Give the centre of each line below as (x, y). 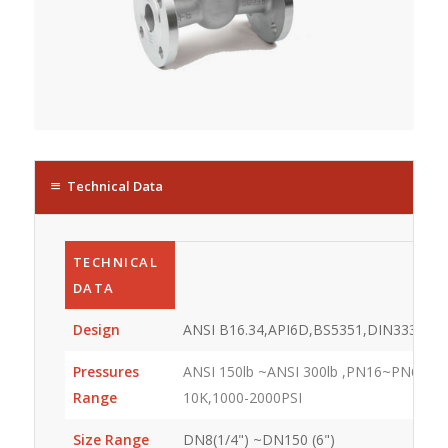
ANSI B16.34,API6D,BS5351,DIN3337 (303, 329)
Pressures (105, 371)
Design (96, 329)
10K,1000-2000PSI (242, 397)
